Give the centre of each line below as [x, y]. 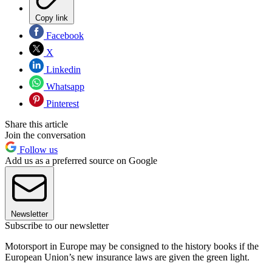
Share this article [36, 124]
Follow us [37, 150]
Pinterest [61, 104]
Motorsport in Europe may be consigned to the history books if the [132, 246]
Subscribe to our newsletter [57, 226]
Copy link [52, 18]
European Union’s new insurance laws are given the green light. [127, 257]
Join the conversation [45, 135]
